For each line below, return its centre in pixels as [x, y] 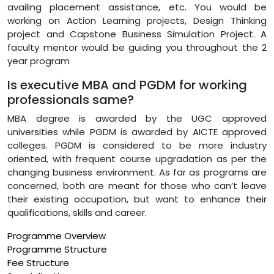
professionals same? [71, 99]
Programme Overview [57, 235]
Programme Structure [57, 249]
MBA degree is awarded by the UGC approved [137, 118]
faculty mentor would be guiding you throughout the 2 [137, 47]
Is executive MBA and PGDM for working [127, 85]
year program [39, 61]
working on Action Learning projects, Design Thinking [137, 20]
